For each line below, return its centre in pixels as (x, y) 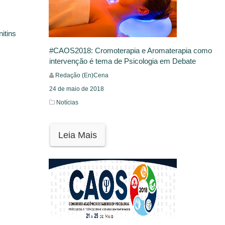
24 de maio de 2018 (76, 89)
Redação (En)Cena (82, 76)
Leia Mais (77, 135)
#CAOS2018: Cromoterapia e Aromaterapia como (130, 51)
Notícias (67, 103)
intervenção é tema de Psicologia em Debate (122, 61)
